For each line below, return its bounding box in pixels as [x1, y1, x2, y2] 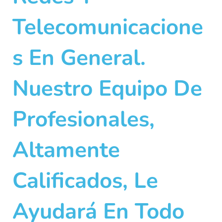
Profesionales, [12, 105, 155, 134]
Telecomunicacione [12, 12, 203, 42]
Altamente [12, 135, 120, 165]
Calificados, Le [12, 166, 158, 196]
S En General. [12, 43, 146, 73]
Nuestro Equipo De [12, 74, 202, 104]
